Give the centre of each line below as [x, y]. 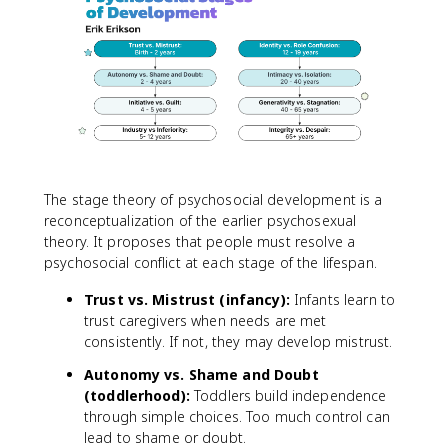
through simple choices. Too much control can [237, 416]
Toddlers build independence [288, 395]
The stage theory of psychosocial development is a [213, 199]
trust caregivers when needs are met [205, 320]
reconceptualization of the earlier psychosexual [200, 220]
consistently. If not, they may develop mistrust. [238, 341]
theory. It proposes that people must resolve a [200, 241]
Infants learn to [342, 299]
